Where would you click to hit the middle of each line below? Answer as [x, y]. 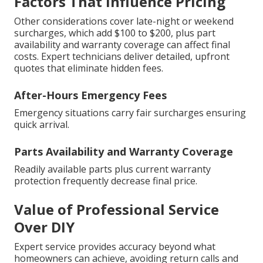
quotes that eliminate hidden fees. [89, 68]
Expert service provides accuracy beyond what [115, 246]
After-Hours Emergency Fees [90, 95]
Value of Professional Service [117, 209]
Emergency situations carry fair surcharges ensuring [130, 112]
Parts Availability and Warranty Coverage [124, 151]
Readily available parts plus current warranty [112, 169]
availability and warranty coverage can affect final [122, 44]
